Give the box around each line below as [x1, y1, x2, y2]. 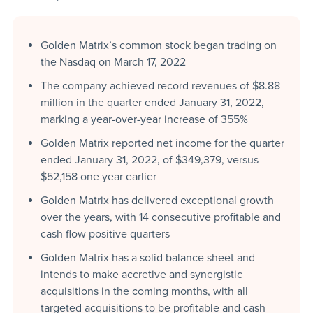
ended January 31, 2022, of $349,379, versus [40, 152, 259, 167]
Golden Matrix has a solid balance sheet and [40, 250, 255, 265]
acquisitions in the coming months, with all [40, 284, 248, 298]
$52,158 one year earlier [40, 169, 156, 184]
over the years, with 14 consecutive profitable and [40, 210, 281, 224]
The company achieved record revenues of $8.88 [40, 78, 280, 93]
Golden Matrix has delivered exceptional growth [40, 193, 274, 208]
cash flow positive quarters [40, 226, 170, 241]
